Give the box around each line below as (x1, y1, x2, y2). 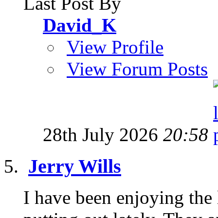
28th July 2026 (43, 124, 163, 145)
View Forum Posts (67, 58, 208, 79)
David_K (43, 14, 116, 36)
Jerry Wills (28, 155, 121, 177)
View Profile (67, 36, 163, 57)
